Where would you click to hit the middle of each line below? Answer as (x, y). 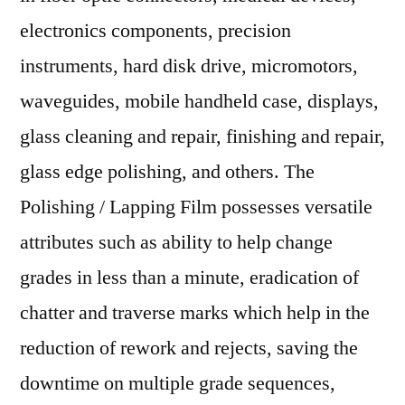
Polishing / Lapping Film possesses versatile (196, 207)
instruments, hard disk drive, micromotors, (189, 66)
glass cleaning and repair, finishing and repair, (202, 137)
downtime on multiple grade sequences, (178, 383)
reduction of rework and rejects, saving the (189, 348)
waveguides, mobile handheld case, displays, (199, 101)
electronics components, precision (155, 31)
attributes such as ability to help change (176, 242)
